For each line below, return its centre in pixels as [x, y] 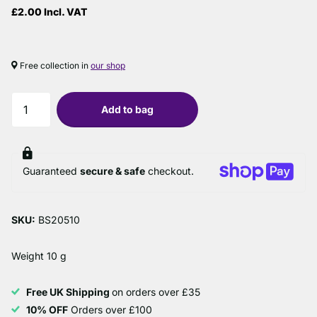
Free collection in [54, 66]
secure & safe [113, 171]
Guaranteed [51, 171]
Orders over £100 [110, 309]
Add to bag [127, 110]
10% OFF [47, 309]
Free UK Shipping [69, 292]
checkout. [169, 171]
